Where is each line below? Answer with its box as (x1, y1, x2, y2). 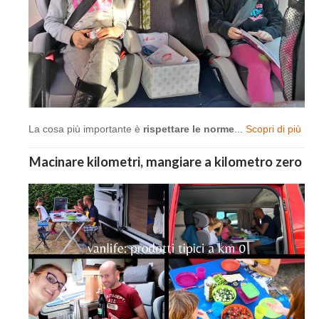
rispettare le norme (143, 123, 234, 135)
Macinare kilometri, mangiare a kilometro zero (28, 154, 305, 170)
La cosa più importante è (28, 123, 143, 135)
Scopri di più (246, 123, 301, 135)
